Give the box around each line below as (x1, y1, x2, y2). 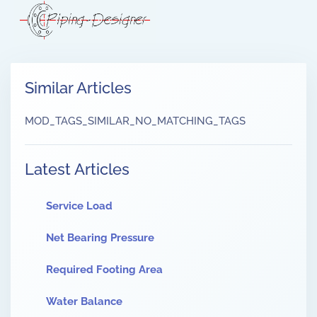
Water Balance (46, 295, 122, 309)
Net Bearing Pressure (46, 231, 154, 245)
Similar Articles (25, 79, 132, 98)
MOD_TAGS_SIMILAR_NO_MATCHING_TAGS (25, 115, 246, 128)
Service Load (46, 200, 113, 213)
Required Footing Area (46, 263, 163, 277)
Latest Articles (25, 160, 129, 179)
